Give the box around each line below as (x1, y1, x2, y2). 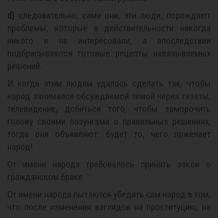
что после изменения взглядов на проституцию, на (7, 201, 211, 213)
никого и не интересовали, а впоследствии (7, 35, 211, 46)
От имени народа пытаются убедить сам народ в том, (7, 189, 211, 200)
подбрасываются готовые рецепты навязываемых (7, 48, 211, 59)
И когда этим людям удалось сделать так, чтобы (7, 78, 211, 89)
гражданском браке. (7, 171, 85, 182)
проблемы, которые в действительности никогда (7, 22, 211, 34)
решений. (7, 60, 42, 72)
